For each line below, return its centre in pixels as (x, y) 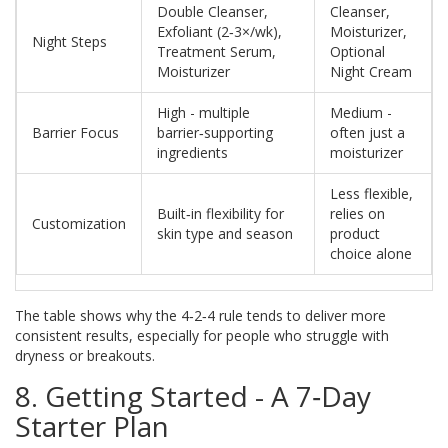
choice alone (371, 254)
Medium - (361, 113)
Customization (79, 224)
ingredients (192, 153)
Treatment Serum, (216, 52)
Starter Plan (92, 426)
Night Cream (371, 72)
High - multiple (203, 113)
